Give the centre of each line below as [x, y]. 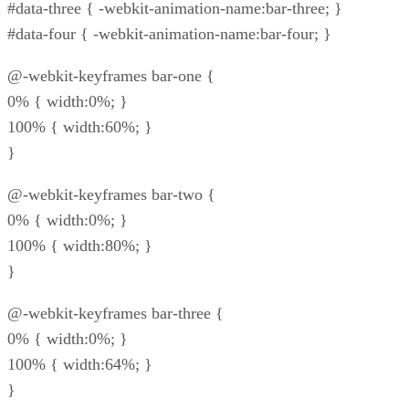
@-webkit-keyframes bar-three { [115, 313]
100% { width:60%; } [80, 126]
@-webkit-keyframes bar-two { [111, 194]
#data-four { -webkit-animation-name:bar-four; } [169, 33]
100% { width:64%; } [80, 364]
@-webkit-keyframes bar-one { [111, 75]
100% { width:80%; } [80, 245]
